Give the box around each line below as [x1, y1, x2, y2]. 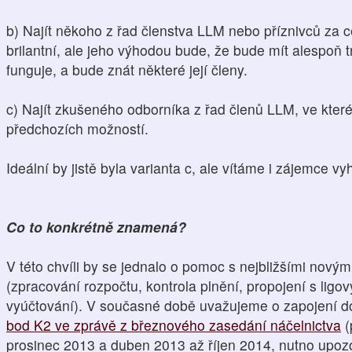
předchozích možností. [6, 119, 152, 138]
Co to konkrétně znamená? [6, 217, 186, 236]
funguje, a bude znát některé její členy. [6, 60, 247, 79]
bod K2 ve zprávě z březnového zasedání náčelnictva [6, 315, 341, 335]
